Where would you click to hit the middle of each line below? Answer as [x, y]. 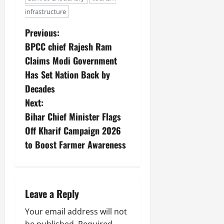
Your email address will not [76, 211]
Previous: [42, 32]
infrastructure [45, 11]
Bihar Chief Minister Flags [73, 116]
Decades [40, 88]
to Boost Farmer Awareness [75, 144]
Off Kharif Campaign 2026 [73, 130]
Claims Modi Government [71, 60]
